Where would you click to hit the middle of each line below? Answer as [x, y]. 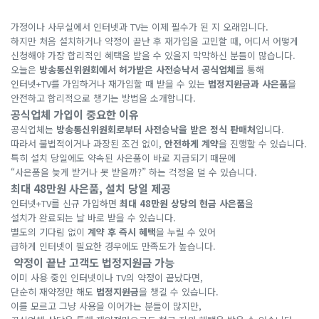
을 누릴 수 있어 [186, 232]
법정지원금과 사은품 [248, 84]
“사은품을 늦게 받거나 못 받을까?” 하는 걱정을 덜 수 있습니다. [134, 172]
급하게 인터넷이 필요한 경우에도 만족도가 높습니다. [113, 246]
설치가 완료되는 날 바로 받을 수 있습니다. [93, 218]
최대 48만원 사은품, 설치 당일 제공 [91, 188]
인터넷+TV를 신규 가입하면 [65, 203]
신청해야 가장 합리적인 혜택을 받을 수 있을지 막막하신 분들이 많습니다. [153, 55]
